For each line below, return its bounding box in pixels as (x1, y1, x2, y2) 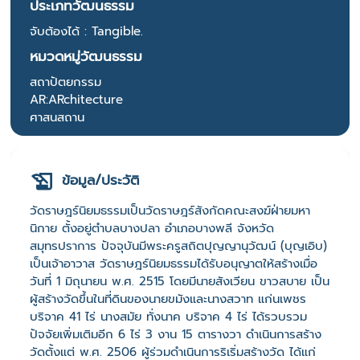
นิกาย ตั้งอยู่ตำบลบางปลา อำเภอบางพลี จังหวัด (30, 219, 274, 237)
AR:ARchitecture (30, 91, 123, 109)
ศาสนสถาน (30, 108, 84, 127)
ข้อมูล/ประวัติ (62, 170, 139, 191)
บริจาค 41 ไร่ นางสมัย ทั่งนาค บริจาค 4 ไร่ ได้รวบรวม (30, 307, 307, 325)
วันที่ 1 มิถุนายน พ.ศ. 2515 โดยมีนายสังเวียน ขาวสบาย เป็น (30, 272, 329, 290)
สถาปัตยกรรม (30, 73, 101, 92)
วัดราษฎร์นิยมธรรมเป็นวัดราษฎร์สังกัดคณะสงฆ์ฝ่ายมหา (30, 201, 310, 219)
